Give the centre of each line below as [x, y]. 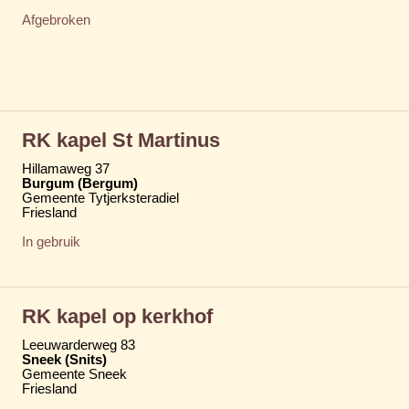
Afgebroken [56, 20]
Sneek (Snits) [64, 359]
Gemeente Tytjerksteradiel [100, 198]
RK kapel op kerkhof [117, 316]
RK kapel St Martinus [121, 140]
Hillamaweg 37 [66, 168]
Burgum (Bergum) [80, 183]
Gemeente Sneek [74, 374]
